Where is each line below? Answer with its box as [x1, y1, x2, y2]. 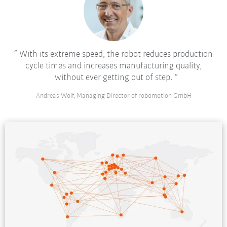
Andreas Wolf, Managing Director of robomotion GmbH [35, 92, 192, 100]
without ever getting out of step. [55, 72, 172, 83]
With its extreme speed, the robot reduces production [17, 49, 213, 59]
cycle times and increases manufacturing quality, [25, 61, 202, 71]
